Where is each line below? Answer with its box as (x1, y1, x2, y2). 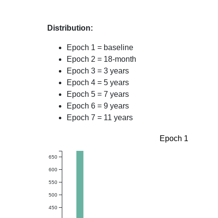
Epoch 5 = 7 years (66, 90, 129, 98)
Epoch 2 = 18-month (66, 55, 136, 63)
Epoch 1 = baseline (66, 43, 133, 52)
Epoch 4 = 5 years (66, 78, 129, 87)
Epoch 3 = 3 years (66, 67, 129, 75)
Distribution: (47, 24, 93, 32)
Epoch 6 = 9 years (66, 102, 129, 110)
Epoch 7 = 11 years (66, 113, 133, 122)
